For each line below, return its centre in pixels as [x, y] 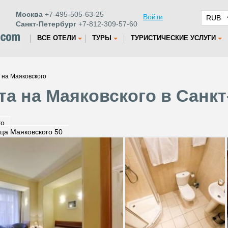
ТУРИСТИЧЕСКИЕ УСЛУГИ [173, 38]
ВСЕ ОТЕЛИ [56, 38]
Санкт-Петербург [46, 24]
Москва [29, 14]
